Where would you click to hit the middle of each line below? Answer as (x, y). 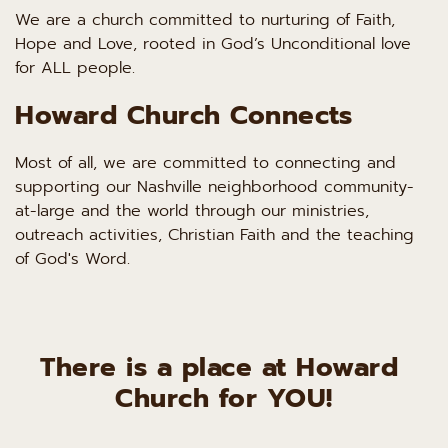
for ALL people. (75, 67)
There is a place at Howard (219, 367)
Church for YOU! (224, 398)
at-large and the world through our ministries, (192, 210)
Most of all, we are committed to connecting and (205, 162)
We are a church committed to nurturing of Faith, (205, 19)
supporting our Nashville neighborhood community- (214, 186)
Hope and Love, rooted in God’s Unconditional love (213, 43)
